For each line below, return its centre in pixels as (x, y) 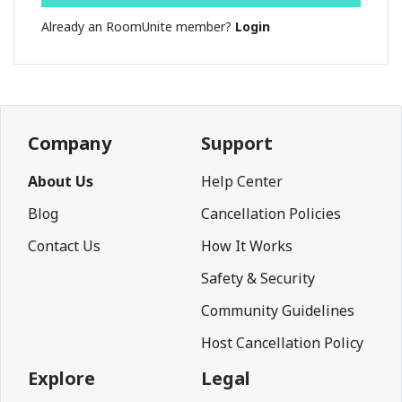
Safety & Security (258, 278)
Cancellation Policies (271, 214)
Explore (61, 378)
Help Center (242, 181)
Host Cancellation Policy (282, 343)
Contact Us (64, 246)
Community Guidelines (278, 310)
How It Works (247, 246)
